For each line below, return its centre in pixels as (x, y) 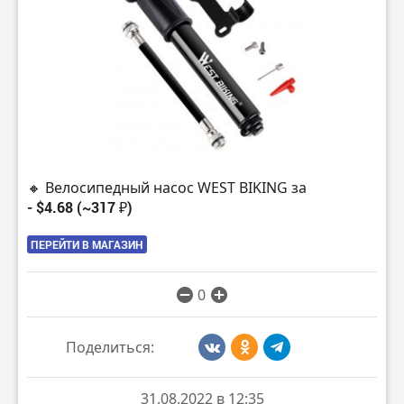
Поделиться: (110, 347)
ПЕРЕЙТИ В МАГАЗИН (87, 244)
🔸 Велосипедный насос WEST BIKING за (167, 188)
